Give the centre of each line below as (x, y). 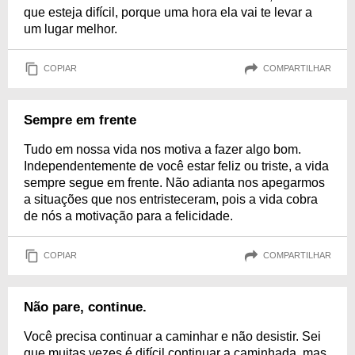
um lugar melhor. (71, 29)
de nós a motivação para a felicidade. (128, 216)
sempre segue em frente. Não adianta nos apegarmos (174, 182)
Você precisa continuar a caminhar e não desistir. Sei (172, 336)
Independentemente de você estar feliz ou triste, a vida (176, 166)
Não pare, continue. (85, 307)
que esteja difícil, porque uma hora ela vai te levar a (168, 12)
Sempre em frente (80, 120)
